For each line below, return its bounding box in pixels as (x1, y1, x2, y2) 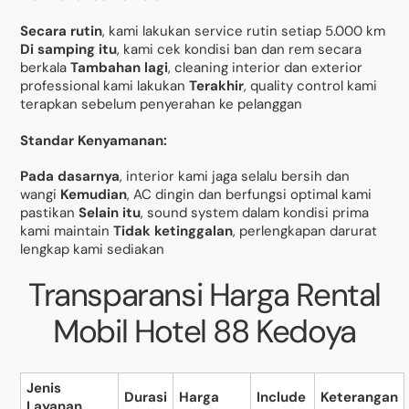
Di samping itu (20, 40, 118, 59)
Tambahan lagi (70, 58, 169, 78)
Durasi (124, 387, 168, 406)
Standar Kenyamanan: (20, 131, 168, 150)
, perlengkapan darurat (233, 222, 378, 241)
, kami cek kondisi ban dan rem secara (117, 40, 362, 59)
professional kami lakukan (20, 77, 190, 96)
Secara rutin (20, 22, 103, 41)
